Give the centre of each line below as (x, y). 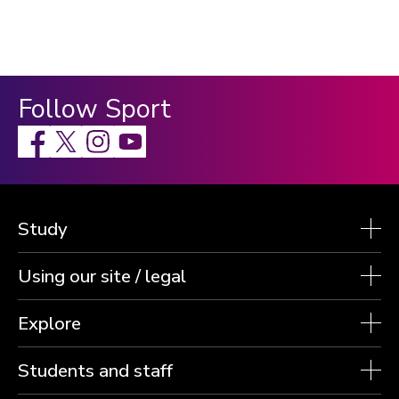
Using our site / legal (102, 276)
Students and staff (95, 370)
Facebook (42, 133)
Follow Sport (94, 109)
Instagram (107, 133)
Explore (49, 323)
